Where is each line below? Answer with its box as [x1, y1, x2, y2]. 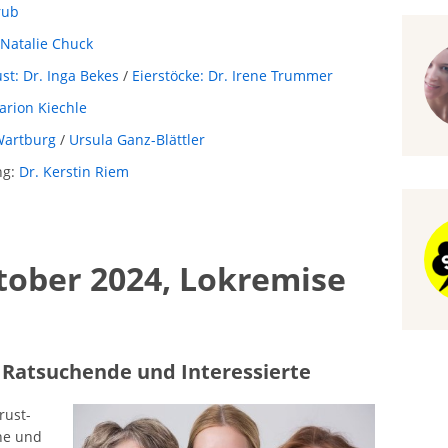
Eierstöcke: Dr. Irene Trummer [131, 66, 333, 86]
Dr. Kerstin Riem [18, 162, 129, 182]
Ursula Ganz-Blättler [68, 130, 205, 150]
